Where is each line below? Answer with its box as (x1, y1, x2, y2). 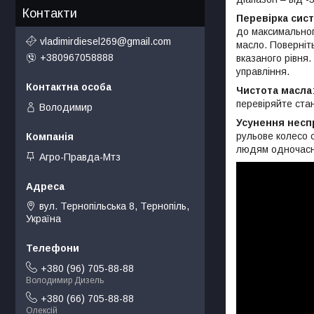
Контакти (22, 6, 77, 21)
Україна (26, 213, 61, 225)
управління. (236, 65, 289, 77)
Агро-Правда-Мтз (39, 151, 121, 163)
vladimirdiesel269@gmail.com (40, 35, 171, 47)
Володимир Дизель (26, 275, 104, 286)
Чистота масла (236, 84, 312, 96)
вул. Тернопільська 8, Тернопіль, (39, 200, 189, 212)
